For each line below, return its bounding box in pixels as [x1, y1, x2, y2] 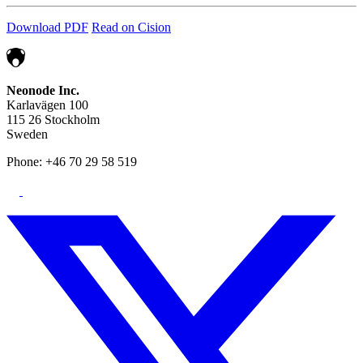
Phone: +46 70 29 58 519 [6, 155, 137, 169]
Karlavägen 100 [6, 98, 88, 113]
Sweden [6, 127, 51, 142]
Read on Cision [92, 20, 171, 35]
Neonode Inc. [6, 83, 83, 98]
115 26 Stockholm [6, 113, 100, 127]
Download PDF [6, 20, 88, 35]
